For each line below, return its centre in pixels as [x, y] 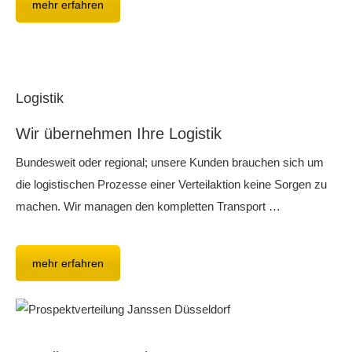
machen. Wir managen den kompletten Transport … [148, 206]
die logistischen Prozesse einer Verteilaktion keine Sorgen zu [171, 184]
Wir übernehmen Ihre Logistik [119, 134]
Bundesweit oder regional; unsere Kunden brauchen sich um [170, 162]
